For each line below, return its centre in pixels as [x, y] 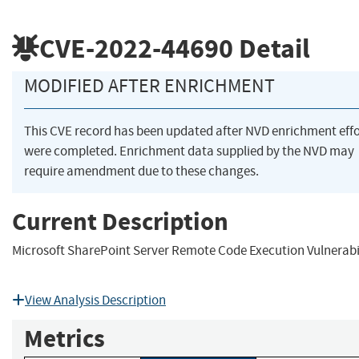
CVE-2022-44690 [136, 48]
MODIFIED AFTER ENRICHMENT [149, 86]
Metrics [65, 339]
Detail [272, 48]
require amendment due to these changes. [141, 171]
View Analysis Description [95, 301]
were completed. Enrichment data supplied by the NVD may [189, 151]
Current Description [120, 221]
